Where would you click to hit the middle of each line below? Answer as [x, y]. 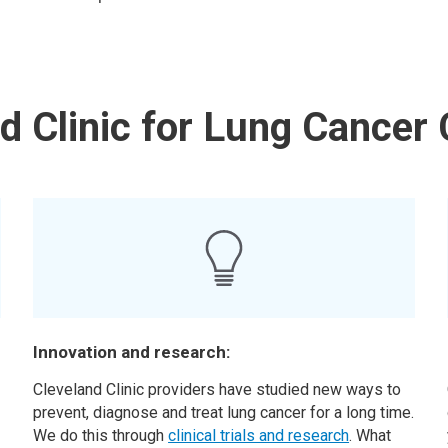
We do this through [101, 435]
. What [370, 435]
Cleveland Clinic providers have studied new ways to [217, 389]
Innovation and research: [132, 352]
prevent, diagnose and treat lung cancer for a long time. [224, 412]
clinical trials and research [259, 435]
